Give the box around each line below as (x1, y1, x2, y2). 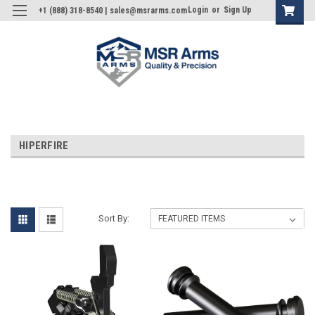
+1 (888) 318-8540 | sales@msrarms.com (39, 6, 187, 15)
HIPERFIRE (19, 139, 69, 152)
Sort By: (98, 212, 130, 224)
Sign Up (224, 5, 252, 15)
